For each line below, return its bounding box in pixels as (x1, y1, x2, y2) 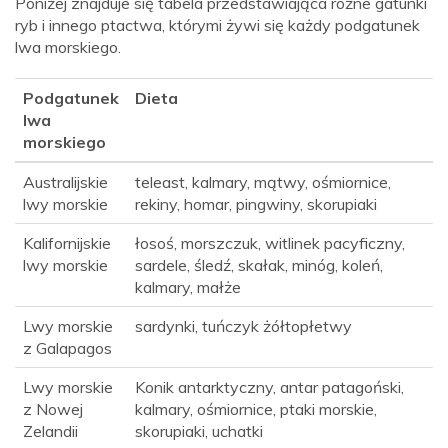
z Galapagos (23, 338, 112, 359)
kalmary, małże (135, 277, 241, 298)
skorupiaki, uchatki (135, 421, 263, 442)
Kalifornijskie (23, 233, 111, 254)
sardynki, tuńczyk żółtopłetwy (135, 316, 352, 337)
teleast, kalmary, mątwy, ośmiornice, (135, 172, 391, 193)
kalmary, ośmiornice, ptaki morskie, (135, 399, 377, 420)
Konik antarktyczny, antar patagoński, (135, 377, 404, 398)
